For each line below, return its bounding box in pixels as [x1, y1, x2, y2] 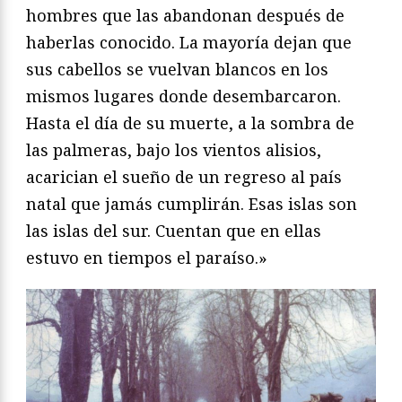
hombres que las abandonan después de [26, 4, 345, 27]
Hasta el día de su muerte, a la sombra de [26, 112, 354, 135]
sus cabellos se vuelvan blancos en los [26, 58, 328, 81]
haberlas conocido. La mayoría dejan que [26, 31, 352, 54]
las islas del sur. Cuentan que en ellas [26, 220, 321, 242]
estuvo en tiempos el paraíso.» [26, 247, 267, 269]
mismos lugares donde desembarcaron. [26, 85, 341, 108]
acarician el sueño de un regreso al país [26, 166, 342, 188]
